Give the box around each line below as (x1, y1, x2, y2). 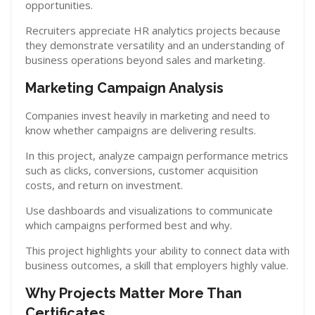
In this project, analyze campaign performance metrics (25, 148, 288, 162)
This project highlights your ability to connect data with (25, 243, 290, 257)
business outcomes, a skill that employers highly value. (25, 258, 288, 272)
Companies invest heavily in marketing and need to (25, 108, 270, 122)
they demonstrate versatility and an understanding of (25, 38, 284, 52)
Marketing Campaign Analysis (25, 79, 224, 96)
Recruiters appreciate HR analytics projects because (25, 23, 281, 37)
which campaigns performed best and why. (25, 218, 232, 232)
